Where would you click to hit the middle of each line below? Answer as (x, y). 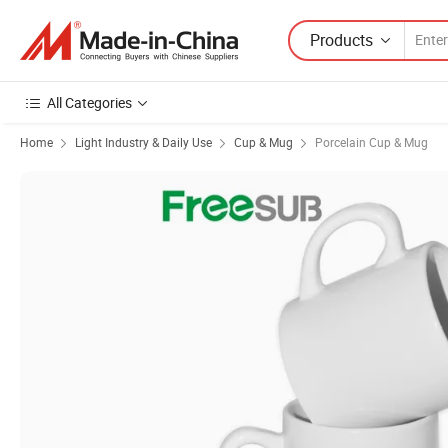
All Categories (89, 102)
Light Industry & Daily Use (143, 142)
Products (341, 39)
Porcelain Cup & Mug (371, 142)
